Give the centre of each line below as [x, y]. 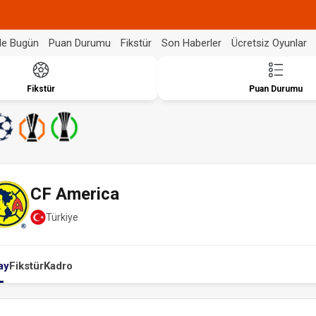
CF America [75, 194]
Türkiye [62, 217]
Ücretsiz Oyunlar [269, 43]
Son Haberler [192, 43]
